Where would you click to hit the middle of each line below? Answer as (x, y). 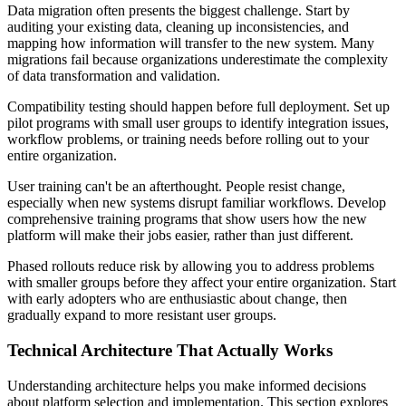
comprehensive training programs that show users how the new (187, 219)
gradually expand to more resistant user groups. (142, 315)
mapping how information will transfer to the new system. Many (191, 43)
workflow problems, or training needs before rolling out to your (188, 140)
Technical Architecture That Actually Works (170, 351)
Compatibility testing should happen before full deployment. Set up (198, 107)
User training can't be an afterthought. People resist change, (176, 187)
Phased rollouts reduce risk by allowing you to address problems (191, 266)
